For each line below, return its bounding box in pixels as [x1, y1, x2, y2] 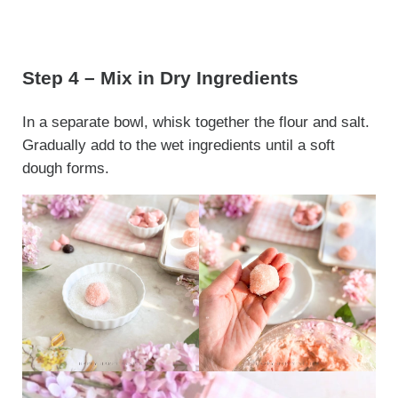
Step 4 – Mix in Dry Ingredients [21, 68, 298, 88]
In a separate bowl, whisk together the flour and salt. [21, 114, 370, 131]
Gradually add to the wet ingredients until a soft [21, 137, 335, 155]
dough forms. [21, 160, 109, 178]
